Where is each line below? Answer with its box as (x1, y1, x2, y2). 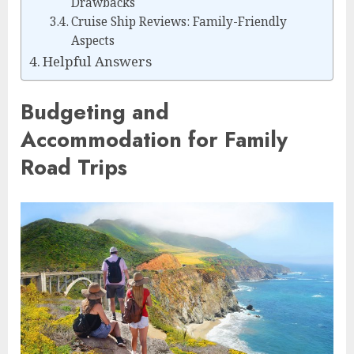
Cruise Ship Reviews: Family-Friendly (70, 13, 287, 30)
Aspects (70, 32, 115, 49)
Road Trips (21, 151, 127, 183)
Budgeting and (21, 96, 169, 127)
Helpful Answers (43, 51, 153, 70)
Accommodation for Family (21, 123, 288, 155)
